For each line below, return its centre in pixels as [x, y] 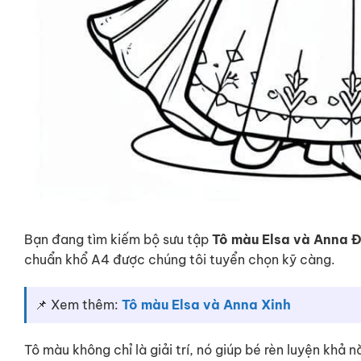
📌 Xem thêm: [78, 304]
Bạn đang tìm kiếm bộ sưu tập [118, 240]
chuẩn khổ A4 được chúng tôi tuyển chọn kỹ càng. [180, 260]
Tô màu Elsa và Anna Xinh [206, 304]
